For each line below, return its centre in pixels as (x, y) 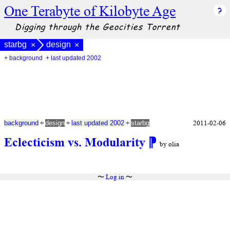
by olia (169, 144)
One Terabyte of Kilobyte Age (90, 11)
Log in (115, 177)
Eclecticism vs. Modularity (76, 142)
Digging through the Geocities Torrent (97, 26)
